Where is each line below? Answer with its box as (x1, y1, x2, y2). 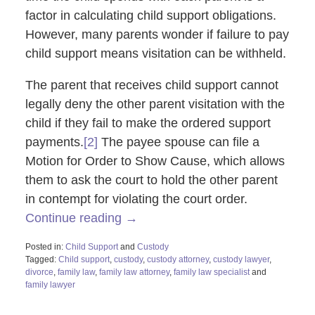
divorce (25, 266, 53, 277)
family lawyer (25, 279, 75, 290)
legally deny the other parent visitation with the (25, 96, 285, 111)
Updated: (24, 291, 60, 302)
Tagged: (25, 254, 56, 264)
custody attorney (146, 254, 209, 264)
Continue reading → (25, 210, 138, 225)
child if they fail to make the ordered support (25, 115, 271, 130)
